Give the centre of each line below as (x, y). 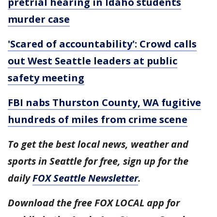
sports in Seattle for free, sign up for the (98, 161)
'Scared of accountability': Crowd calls (102, 44)
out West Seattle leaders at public (93, 61)
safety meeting (46, 78)
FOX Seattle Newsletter (85, 178)
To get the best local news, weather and (98, 144)
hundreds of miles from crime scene (98, 119)
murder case (39, 19)
